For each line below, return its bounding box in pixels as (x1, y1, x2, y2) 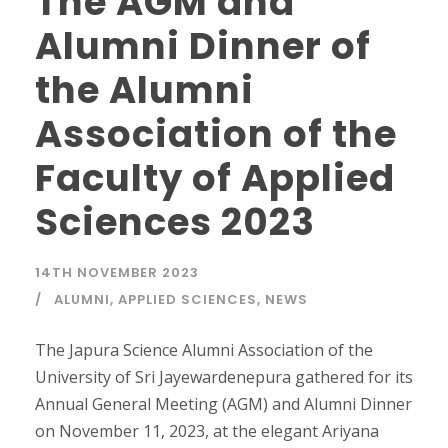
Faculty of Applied (35, 151, 395, 204)
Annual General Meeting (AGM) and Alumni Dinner (35, 392, 412, 415)
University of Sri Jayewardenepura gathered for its (35, 365, 413, 388)
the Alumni (35, 63, 254, 116)
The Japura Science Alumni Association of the (35, 338, 373, 361)
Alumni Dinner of (35, 19, 371, 72)
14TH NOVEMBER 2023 (35, 262, 199, 282)
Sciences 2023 (35, 195, 315, 248)
